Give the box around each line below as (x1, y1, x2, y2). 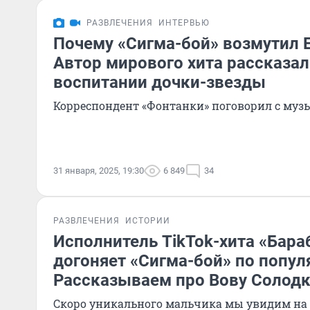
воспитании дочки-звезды (53, 73, 266, 92)
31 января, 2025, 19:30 (53, 165, 144, 176)
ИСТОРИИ (125, 216, 170, 226)
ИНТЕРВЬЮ (158, 18, 210, 28)
